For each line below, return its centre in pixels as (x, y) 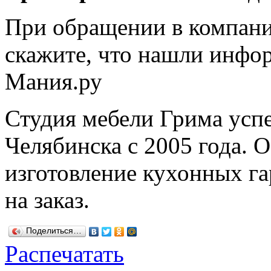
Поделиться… (54, 230)
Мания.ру (54, 81)
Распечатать (64, 253)
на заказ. (47, 200)
